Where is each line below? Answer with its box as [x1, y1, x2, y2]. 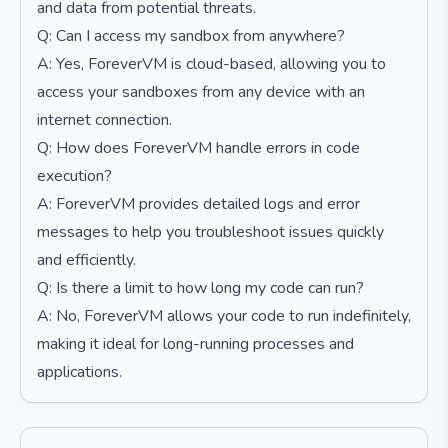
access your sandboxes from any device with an [37, 81, 365, 103]
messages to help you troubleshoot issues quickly [37, 221, 384, 243]
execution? [37, 165, 112, 187]
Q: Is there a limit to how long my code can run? [37, 277, 364, 299]
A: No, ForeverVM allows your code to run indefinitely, [37, 305, 411, 327]
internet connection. [37, 109, 172, 131]
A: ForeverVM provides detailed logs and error [37, 193, 360, 215]
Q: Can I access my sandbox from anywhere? [37, 25, 345, 47]
